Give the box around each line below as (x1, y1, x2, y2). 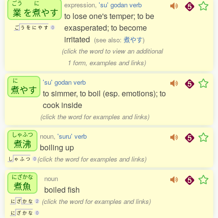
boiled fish (44, 184, 80, 195)
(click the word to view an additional (62, 46, 163, 55)
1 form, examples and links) (67, 58, 146, 67)
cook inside (43, 99, 82, 110)
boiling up (40, 142, 74, 153)
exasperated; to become (64, 22, 147, 33)
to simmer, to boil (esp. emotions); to (43, 88, 166, 99)
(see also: (94, 35, 124, 44)
